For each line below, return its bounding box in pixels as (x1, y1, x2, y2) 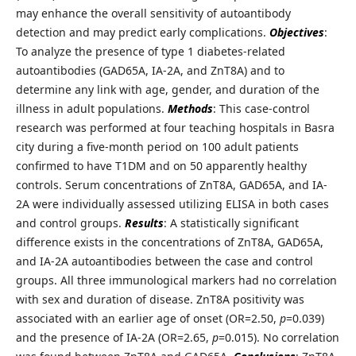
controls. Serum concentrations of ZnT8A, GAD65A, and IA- (15, 177, 327, 193)
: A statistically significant (163, 215, 299, 231)
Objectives (269, 25, 324, 41)
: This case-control (212, 101, 310, 117)
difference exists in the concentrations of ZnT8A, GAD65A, (15, 234, 323, 250)
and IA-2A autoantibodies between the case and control (15, 253, 313, 269)
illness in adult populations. (15, 101, 168, 117)
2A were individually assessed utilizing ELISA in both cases (15, 196, 329, 212)
